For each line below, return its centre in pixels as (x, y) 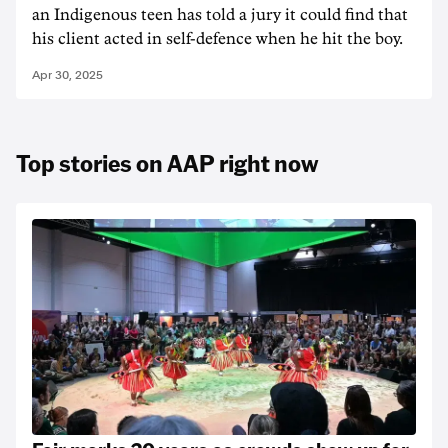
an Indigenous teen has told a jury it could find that (220, 15)
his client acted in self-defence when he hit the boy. (217, 39)
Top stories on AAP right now (167, 162)
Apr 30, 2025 (67, 75)
